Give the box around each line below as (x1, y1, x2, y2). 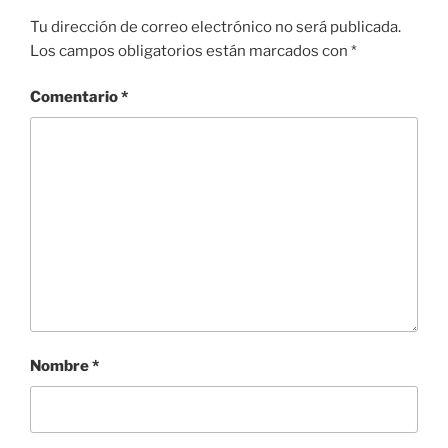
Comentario (30, 88, 121, 107)
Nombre (30, 357, 92, 376)
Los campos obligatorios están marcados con (30, 41, 351, 60)
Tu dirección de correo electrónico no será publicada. (30, 17, 401, 36)
